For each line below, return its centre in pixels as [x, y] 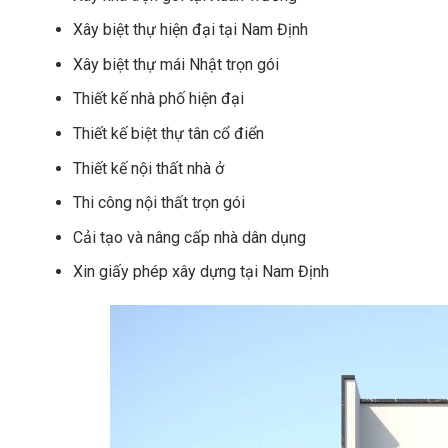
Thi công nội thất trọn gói [158, 203]
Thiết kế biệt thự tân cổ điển [168, 133]
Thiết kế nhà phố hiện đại [158, 99]
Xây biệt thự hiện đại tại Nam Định [190, 30]
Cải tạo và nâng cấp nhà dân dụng [189, 237]
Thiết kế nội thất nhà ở [148, 168]
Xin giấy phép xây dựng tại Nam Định [200, 272]
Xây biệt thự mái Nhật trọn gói [175, 64]
